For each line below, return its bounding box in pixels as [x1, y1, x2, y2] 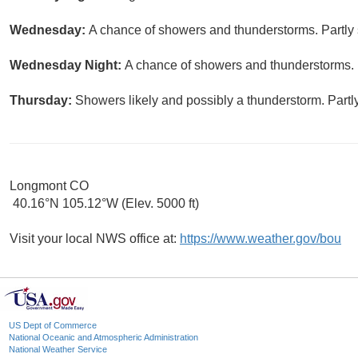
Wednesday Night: [10, 58, 125, 73]
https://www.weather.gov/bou [180, 232, 341, 246]
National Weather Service [9, 344, 107, 355]
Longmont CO [10, 179, 89, 193]
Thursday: [10, 93, 75, 108]
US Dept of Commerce [9, 320, 97, 331]
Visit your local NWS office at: [10, 232, 180, 246]
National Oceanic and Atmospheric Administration [9, 332, 198, 343]
